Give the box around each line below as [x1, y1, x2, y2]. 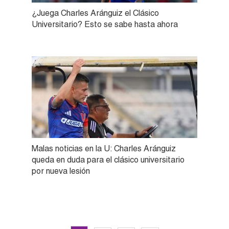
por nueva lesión [32, 166, 90, 176]
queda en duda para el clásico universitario [32, 154, 185, 165]
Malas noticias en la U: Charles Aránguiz [32, 143, 176, 153]
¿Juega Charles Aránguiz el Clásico [32, 8, 159, 18]
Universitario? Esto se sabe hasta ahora [32, 19, 178, 29]
